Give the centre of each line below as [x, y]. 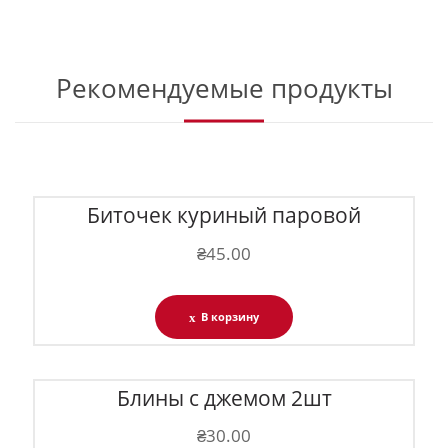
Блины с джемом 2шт [224, 398]
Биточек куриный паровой [224, 215]
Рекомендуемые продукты [224, 88]
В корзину [230, 316]
